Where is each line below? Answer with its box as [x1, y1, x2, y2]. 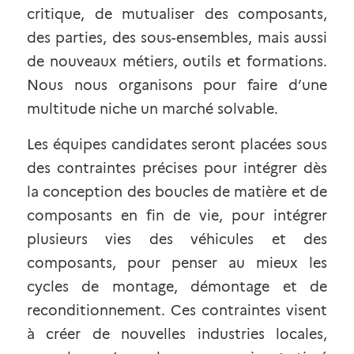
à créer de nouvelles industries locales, [27, 326, 327, 343]
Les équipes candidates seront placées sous [27, 136, 327, 153]
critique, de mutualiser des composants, [27, 6, 327, 23]
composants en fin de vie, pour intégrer [27, 207, 327, 224]
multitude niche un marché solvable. [27, 100, 278, 118]
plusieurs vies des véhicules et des [27, 231, 327, 248]
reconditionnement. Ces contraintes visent [27, 302, 327, 319]
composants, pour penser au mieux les [27, 254, 327, 272]
